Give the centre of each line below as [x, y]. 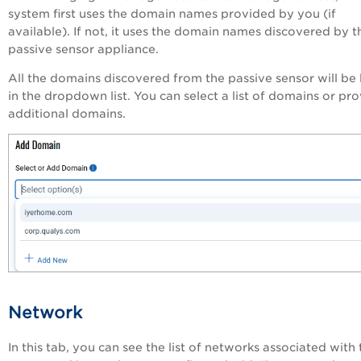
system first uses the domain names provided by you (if [172, 14]
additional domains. [67, 114]
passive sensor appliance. [83, 50]
